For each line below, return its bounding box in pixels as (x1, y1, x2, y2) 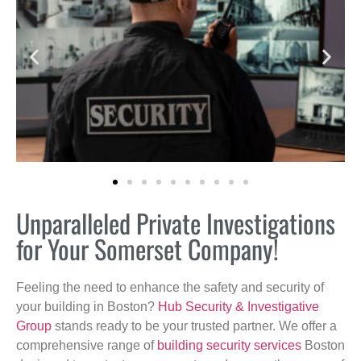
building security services (157, 338, 301, 352)
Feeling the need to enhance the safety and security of (16, 280, 324, 294)
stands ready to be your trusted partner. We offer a (52, 318, 337, 333)
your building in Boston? (16, 299, 158, 313)
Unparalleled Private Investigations (16, 203, 335, 242)
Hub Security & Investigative (158, 299, 319, 313)
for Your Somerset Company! (16, 229, 279, 268)
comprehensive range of (16, 338, 157, 352)
